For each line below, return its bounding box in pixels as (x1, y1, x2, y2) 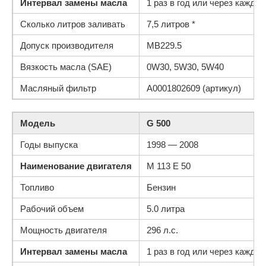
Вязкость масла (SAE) (20, 62, 112, 72)
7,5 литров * (147, 19, 195, 29)
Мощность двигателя (20, 225, 107, 235)
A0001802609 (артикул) (147, 83, 241, 93)
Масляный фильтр (20, 83, 96, 93)
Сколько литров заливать (20, 19, 125, 29)
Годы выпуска (20, 140, 78, 150)
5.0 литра (147, 204, 185, 214)
